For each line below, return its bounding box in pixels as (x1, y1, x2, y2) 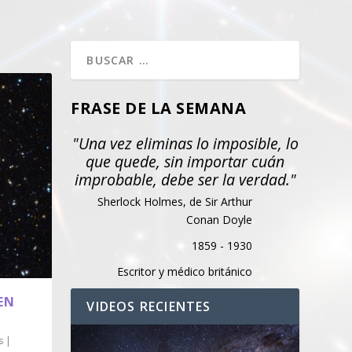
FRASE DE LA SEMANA (71, 97, 247, 119)
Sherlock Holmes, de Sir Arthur (97, 193, 252, 209)
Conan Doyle (185, 211, 252, 227)
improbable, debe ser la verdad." (74, 168, 296, 190)
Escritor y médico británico (116, 263, 252, 279)
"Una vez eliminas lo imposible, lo (71, 132, 299, 154)
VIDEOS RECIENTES (86, 297, 211, 315)
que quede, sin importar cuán (86, 150, 285, 172)
